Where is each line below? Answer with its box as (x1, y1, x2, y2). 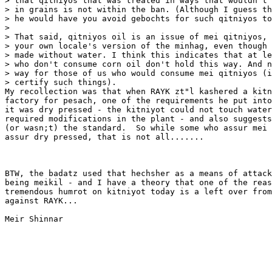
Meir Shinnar (5, 214, 63, 224)
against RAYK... (5, 196, 78, 206)
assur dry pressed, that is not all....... (5, 132, 204, 142)
